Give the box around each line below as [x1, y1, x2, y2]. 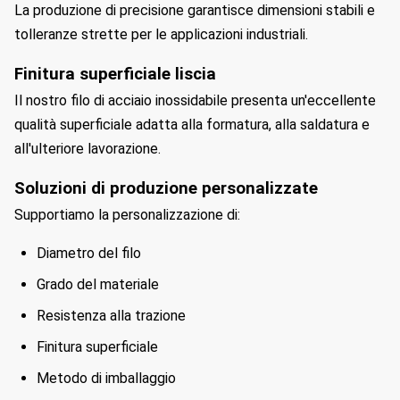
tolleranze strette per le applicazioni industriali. [14, 26, 308, 43]
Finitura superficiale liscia [14, 64, 216, 84]
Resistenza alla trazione [37, 307, 186, 324]
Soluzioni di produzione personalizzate [14, 179, 318, 198]
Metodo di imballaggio [37, 370, 176, 387]
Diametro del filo [37, 245, 141, 262]
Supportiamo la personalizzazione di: [14, 206, 240, 223]
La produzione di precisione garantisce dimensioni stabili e [14, 2, 375, 19]
